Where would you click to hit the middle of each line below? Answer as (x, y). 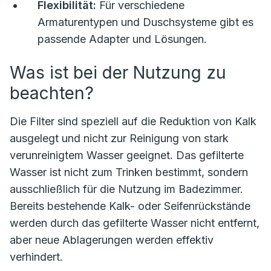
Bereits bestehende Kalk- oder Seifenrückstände (130, 206)
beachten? (52, 93)
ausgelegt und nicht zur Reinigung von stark (119, 138)
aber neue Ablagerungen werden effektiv (112, 240)
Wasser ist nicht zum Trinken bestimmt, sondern (129, 172)
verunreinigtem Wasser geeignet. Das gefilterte (127, 155)
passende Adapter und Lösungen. (122, 39)
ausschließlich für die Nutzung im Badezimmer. (126, 189)
